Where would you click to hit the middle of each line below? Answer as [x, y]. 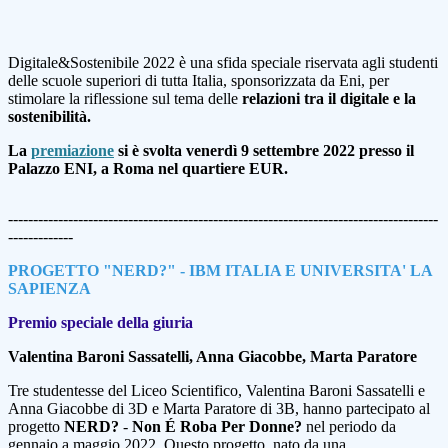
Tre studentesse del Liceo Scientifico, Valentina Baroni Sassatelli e [216, 391]
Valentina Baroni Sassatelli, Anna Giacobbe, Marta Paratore [212, 357]
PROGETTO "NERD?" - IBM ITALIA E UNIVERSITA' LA [220, 271]
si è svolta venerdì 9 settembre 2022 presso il [264, 151]
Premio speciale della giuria [100, 323]
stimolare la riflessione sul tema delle [125, 99]
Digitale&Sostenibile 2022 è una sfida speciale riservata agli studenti [223, 63]
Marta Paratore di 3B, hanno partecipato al [296, 409]
